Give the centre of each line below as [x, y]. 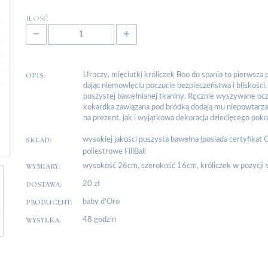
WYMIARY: [43, 166]
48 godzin [99, 220]
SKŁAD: [38, 140]
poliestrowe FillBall [114, 151]
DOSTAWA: [43, 184]
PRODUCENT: [49, 202]
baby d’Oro [101, 202]
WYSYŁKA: [43, 220]
